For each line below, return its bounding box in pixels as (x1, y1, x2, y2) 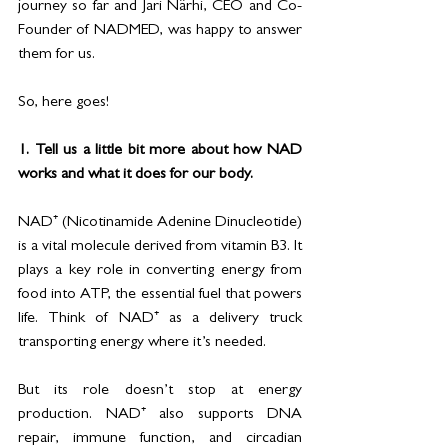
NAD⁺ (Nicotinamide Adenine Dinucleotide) (18, 214, 302, 231)
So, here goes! (18, 94, 113, 111)
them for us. (18, 46, 99, 63)
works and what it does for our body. (18, 166, 253, 183)
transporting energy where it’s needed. (18, 334, 270, 351)
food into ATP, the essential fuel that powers (18, 286, 302, 303)
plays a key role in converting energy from (18, 262, 302, 279)
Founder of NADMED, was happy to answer (18, 22, 302, 39)
